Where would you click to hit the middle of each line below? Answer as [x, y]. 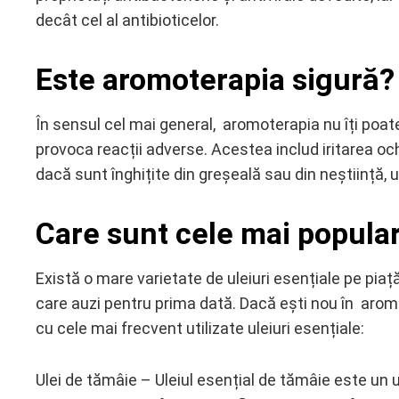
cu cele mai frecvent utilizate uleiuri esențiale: [200, 328]
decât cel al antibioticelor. [127, 20]
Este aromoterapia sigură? [215, 79]
